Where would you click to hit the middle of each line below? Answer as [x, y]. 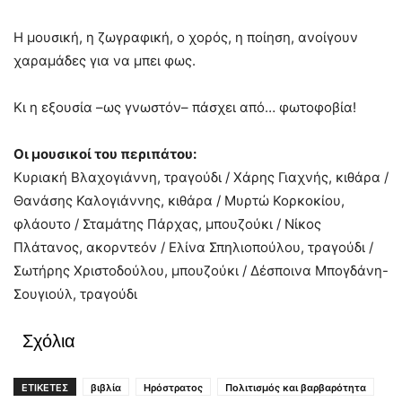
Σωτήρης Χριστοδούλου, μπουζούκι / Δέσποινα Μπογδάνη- [201, 271]
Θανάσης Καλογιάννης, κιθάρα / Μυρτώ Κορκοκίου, [179, 201]
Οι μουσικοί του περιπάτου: [105, 154]
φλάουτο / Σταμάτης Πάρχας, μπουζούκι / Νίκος [167, 224]
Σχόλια [49, 341]
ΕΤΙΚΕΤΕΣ [45, 388]
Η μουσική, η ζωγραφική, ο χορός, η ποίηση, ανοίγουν [186, 38]
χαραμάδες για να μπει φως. [105, 61]
